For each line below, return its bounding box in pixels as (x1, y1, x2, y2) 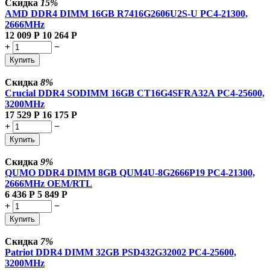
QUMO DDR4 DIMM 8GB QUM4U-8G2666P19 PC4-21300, (5, 167, 255, 178)
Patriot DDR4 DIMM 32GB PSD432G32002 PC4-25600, (5, 246, 236, 257)
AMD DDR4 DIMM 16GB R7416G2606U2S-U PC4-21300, (5, 8, 248, 19)
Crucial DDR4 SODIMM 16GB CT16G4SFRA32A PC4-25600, (5, 87, 265, 98)
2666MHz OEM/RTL (5, 178, 92, 189)
